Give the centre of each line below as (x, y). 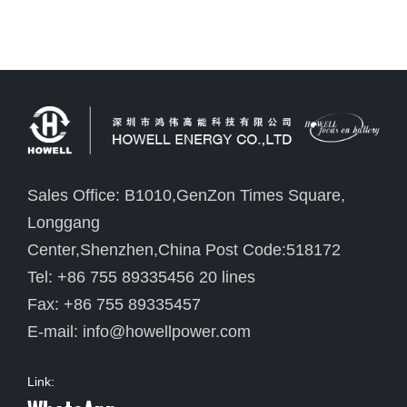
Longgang (64, 223)
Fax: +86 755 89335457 (114, 305)
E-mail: (55, 332)
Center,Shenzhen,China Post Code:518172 (184, 250)
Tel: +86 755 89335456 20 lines (141, 278)
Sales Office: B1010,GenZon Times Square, (186, 196)
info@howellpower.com (167, 332)
